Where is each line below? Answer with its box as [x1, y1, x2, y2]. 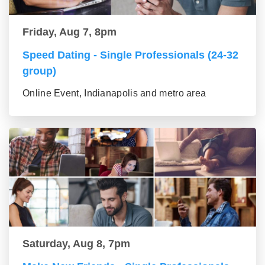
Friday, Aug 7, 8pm [22, 26, 117, 38]
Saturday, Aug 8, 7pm [22, 238, 130, 250]
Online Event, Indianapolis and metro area [22, 88, 206, 99]
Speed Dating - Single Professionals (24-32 [22, 49, 238, 62]
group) [22, 65, 56, 77]
